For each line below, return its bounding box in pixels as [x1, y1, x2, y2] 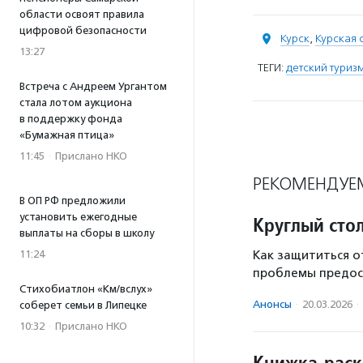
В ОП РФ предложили [19, 194, 126, 207]
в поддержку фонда [19, 113, 122, 125]
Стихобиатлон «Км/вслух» [19, 283, 152, 295]
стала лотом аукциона [19, 96, 132, 109]
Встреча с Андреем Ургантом [19, 80, 167, 92]
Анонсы [253, 298, 292, 311]
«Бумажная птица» [19, 129, 114, 141]
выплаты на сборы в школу [19, 227, 154, 239]
